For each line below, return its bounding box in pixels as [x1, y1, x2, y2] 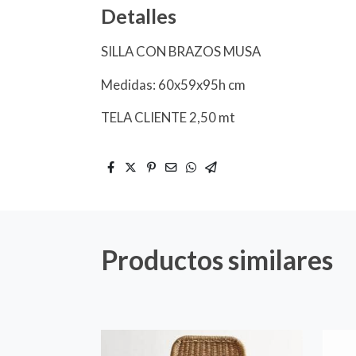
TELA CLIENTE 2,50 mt [101, 109, 236, 126]
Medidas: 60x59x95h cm [101, 75, 246, 93]
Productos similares [101, 244, 334, 277]
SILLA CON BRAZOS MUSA [101, 42, 264, 60]
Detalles [101, 4, 177, 29]
